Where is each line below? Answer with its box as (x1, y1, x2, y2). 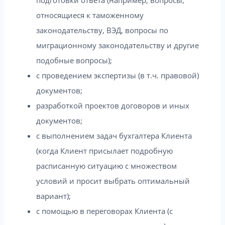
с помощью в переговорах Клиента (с (36, 205, 173, 216)
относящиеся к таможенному (36, 10, 144, 20)
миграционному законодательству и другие (36, 40, 199, 50)
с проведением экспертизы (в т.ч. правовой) (36, 70, 199, 80)
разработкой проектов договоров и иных (36, 100, 189, 110)
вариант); (36, 190, 71, 201)
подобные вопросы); (36, 55, 112, 65)
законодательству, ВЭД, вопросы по (36, 25, 168, 35)
